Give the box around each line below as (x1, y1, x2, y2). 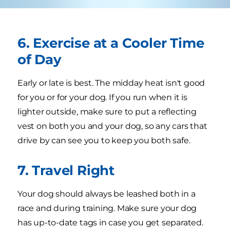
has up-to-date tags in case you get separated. (17, 217, 203, 227)
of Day (17, 51, 62, 67)
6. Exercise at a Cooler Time (17, 34, 204, 51)
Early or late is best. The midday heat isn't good (17, 78, 205, 88)
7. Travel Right (17, 162, 114, 178)
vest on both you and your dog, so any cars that (17, 121, 207, 131)
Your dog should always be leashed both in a (17, 188, 196, 199)
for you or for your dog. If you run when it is (17, 92, 187, 102)
